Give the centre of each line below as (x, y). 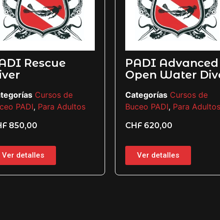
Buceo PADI (147, 106)
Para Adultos (62, 106)
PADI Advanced (172, 63)
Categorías (146, 95)
